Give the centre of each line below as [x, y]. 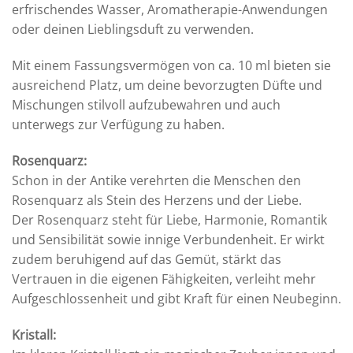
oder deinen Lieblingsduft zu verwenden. [133, 30]
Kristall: [34, 334]
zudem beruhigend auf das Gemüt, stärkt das [147, 259]
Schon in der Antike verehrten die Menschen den [156, 180]
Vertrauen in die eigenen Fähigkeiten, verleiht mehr [164, 279]
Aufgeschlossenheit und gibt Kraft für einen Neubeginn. [176, 298]
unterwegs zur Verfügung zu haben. [118, 125]
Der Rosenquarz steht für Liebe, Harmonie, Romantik [169, 219]
